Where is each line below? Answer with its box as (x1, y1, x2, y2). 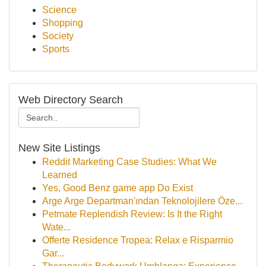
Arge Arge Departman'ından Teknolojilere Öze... (42, 196, 242, 206)
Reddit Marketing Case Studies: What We (42, 157, 217, 167)
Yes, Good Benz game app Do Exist (42, 183, 193, 193)
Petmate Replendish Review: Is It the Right (42, 209, 222, 219)
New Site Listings (18, 142, 100, 154)
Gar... (42, 248, 64, 258)
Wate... (42, 222, 71, 232)
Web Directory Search (18, 94, 123, 106)
